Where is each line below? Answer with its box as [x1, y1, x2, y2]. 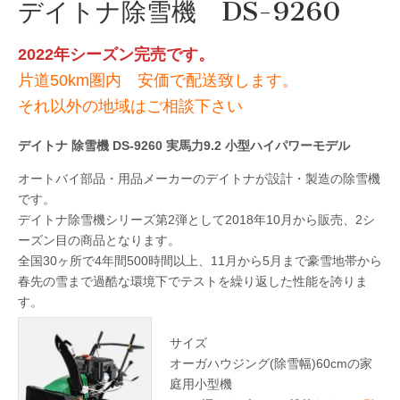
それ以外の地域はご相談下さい [18, 97, 259, 116]
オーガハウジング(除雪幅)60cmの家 [170, 355, 372, 371]
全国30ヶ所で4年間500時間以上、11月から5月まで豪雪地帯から [18, 253, 382, 268]
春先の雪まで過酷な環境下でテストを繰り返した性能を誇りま [18, 273, 368, 288]
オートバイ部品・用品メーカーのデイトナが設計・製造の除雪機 [18, 171, 380, 186]
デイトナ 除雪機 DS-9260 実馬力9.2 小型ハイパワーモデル [18, 137, 350, 153]
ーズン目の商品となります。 [18, 232, 180, 247]
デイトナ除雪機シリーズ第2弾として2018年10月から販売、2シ [18, 212, 375, 227]
